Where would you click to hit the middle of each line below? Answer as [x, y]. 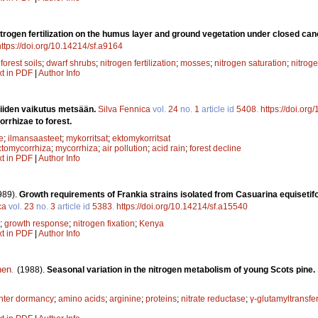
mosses [195, 63]
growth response [37, 223]
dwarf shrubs [71, 63]
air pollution [125, 148]
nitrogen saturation [251, 63]
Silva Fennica [124, 109]
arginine [125, 298]
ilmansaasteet [35, 138]
